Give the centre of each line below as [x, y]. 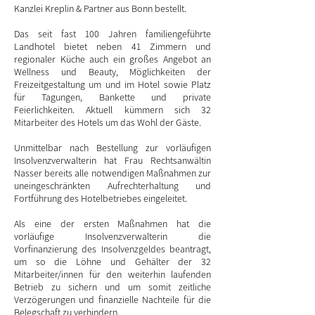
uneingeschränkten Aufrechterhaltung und [112, 186]
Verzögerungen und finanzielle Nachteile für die [112, 300]
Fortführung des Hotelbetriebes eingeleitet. [102, 198]
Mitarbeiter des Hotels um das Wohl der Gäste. [109, 122]
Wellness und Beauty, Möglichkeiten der [112, 72]
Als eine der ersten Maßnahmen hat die [112, 224]
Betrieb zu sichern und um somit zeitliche [112, 287]
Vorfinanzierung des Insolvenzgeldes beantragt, [112, 249]
